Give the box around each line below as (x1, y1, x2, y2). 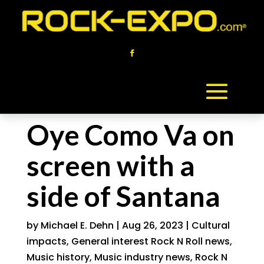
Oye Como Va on (26, 118, 235, 151)
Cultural (191, 219, 230, 232)
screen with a (26, 148, 195, 182)
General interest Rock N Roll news (71, 235, 230, 248)
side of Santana (26, 179, 220, 213)
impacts (26, 235, 67, 248)
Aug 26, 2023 (121, 219, 183, 232)
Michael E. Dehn (40, 219, 114, 232)
